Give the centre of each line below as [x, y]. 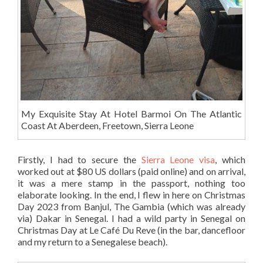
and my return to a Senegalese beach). [92, 242]
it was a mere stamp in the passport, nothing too [131, 183]
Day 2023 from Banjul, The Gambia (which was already [131, 206]
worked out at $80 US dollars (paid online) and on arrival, [131, 171]
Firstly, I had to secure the [80, 159]
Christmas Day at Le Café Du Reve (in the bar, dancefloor [131, 230]
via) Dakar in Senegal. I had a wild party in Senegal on [131, 218]
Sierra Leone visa [178, 159]
